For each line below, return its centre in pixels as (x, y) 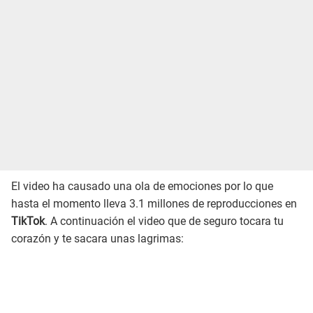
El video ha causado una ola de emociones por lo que (142, 186)
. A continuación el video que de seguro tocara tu (164, 221)
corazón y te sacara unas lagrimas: (97, 238)
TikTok (28, 221)
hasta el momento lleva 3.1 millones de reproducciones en (154, 203)
